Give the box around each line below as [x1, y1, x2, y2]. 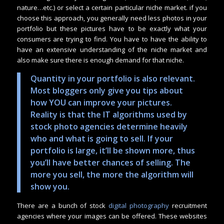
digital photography [108, 200, 169, 210]
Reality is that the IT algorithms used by [30, 108, 187, 120]
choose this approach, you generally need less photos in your [16, 13, 207, 23]
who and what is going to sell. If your [30, 132, 173, 144]
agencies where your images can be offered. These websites [16, 211, 207, 220]
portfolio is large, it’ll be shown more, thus [30, 144, 195, 156]
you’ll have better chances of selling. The [30, 156, 190, 168]
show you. [30, 180, 71, 192]
